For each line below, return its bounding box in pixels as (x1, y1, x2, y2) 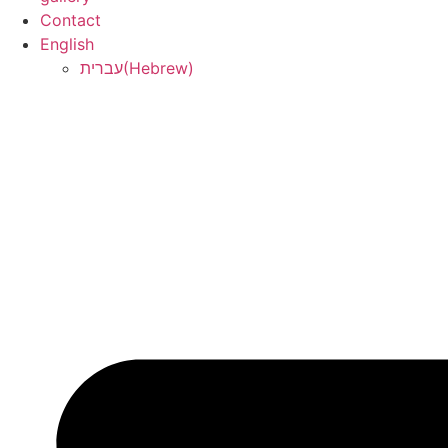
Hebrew (129, 58, 188, 78)
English (40, 34, 94, 54)
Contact (40, 10, 101, 30)
